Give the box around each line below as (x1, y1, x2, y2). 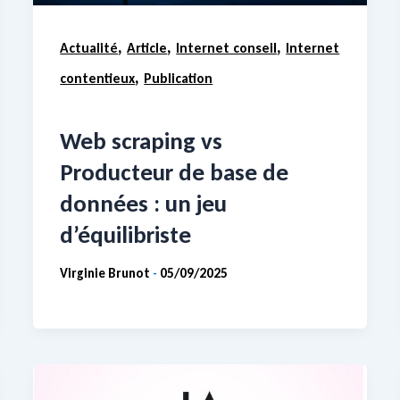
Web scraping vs (60, 125, 223, 155)
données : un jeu (60, 187, 228, 218)
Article (127, 39, 168, 57)
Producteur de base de (60, 156, 289, 187)
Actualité (60, 39, 119, 57)
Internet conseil (176, 39, 278, 57)
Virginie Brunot (60, 265, 154, 282)
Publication (144, 70, 213, 87)
